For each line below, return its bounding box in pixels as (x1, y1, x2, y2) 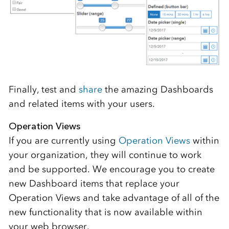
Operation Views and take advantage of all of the (8, 192, 219, 204)
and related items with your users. (8, 98, 155, 110)
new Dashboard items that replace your (8, 178, 179, 190)
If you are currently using (8, 135, 119, 147)
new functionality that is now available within (8, 207, 202, 218)
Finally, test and (8, 84, 79, 96)
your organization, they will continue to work (8, 149, 201, 161)
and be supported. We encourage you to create (8, 164, 215, 175)
